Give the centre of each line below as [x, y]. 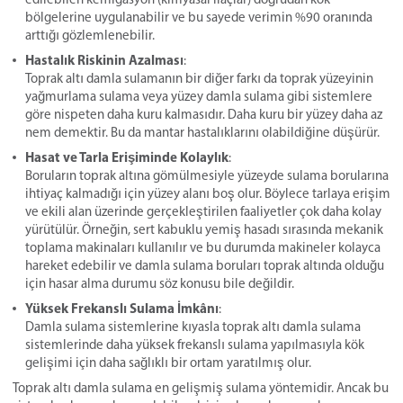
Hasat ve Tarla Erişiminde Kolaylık [127, 157]
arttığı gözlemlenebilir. [90, 35]
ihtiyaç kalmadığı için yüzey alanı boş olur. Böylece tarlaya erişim [208, 193]
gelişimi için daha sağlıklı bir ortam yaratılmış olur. [168, 362]
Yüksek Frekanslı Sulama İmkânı [122, 308]
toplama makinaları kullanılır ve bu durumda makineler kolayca [203, 247]
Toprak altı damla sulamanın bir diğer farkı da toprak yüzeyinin [199, 78]
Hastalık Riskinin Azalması [104, 59]
